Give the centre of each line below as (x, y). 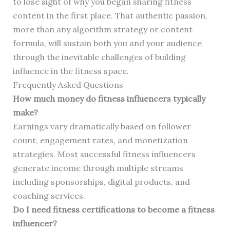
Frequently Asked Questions (68, 85)
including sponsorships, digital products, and (101, 182)
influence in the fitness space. (71, 71)
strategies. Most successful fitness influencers (104, 154)
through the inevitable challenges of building (99, 57)
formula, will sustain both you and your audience (107, 43)
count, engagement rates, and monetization (100, 140)
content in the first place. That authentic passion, (110, 16)
